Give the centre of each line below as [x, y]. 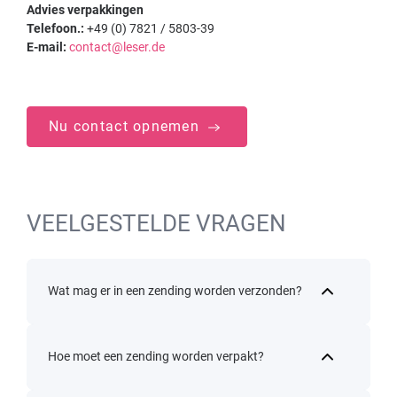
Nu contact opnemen [127, 126]
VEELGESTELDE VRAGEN [156, 223]
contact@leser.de [117, 47]
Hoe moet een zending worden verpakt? [156, 357]
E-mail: [47, 47]
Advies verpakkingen [85, 9]
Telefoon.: [55, 28]
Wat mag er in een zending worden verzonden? [175, 291]
